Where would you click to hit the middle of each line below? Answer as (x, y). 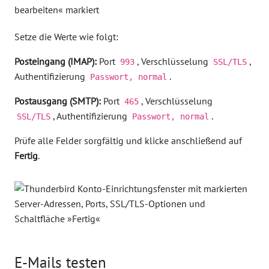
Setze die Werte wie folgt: (66, 37)
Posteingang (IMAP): (56, 61)
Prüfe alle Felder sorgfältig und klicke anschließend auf (128, 141)
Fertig (26, 156)
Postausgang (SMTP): (58, 101)
